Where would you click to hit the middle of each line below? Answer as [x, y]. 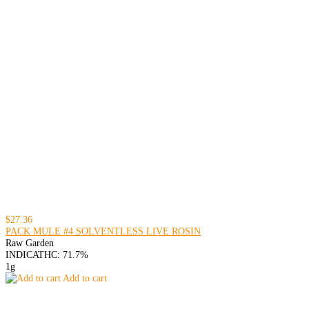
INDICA [22, 255]
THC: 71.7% [63, 255]
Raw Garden [30, 243]
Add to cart [84, 278]
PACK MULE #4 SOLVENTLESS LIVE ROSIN [103, 231]
